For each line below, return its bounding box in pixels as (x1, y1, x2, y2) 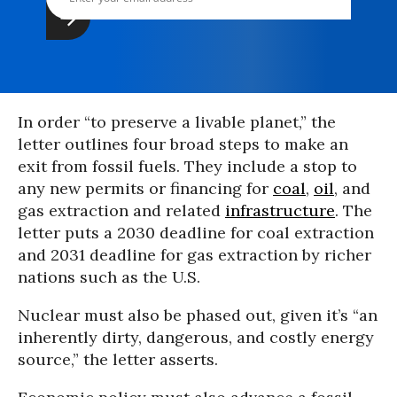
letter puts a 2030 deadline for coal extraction (18, 222, 374, 243)
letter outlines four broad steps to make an (18, 134, 348, 154)
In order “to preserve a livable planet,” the (18, 112, 336, 132)
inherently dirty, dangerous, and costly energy (18, 327, 374, 347)
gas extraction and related (18, 200, 225, 221)
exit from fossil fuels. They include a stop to (18, 156, 357, 176)
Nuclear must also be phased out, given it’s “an (18, 305, 378, 325)
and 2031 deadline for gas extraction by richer (18, 245, 371, 265)
